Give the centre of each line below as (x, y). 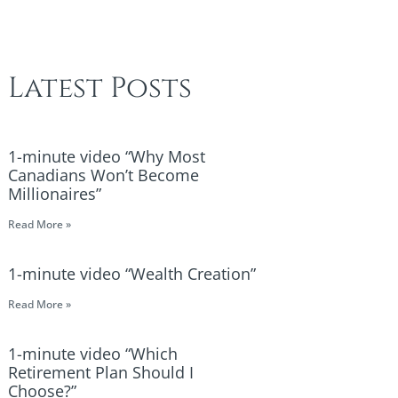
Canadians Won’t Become (103, 175)
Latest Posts (100, 88)
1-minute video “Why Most (107, 156)
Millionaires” (55, 194)
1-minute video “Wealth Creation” (132, 274)
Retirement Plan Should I (101, 372)
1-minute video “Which (93, 354)
